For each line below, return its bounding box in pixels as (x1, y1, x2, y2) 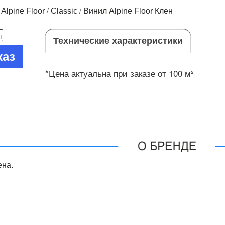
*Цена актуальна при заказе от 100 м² (45, 67, 194, 80)
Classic (51, 7, 77, 16)
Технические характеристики (53, 36, 183, 46)
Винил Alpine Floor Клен (83, 7, 173, 16)
